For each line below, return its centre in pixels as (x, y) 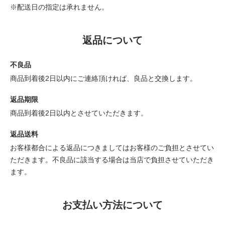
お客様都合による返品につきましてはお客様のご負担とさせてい (112, 148)
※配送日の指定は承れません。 (59, 7)
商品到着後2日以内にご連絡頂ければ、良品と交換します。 (103, 79)
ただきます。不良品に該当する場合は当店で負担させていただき (112, 160)
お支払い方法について (113, 205)
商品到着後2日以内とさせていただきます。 (79, 113)
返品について (113, 40)
